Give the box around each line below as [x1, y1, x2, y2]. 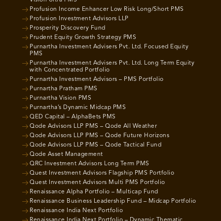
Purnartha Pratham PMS [30, 86, 98, 92]
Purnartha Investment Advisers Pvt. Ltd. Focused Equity [30, 44, 188, 50]
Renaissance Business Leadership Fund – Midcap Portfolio [30, 198, 196, 204]
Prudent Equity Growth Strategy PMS [30, 35, 136, 40]
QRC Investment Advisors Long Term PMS [30, 161, 149, 167]
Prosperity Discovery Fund [30, 25, 106, 31]
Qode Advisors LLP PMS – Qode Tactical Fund [30, 142, 161, 148]
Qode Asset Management [30, 151, 103, 157]
